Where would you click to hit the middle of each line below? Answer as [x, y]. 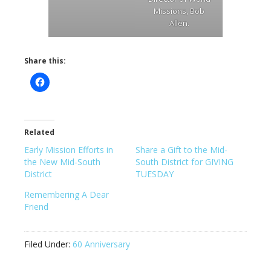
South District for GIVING [184, 162]
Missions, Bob [179, 11]
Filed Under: [48, 244]
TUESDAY [155, 174]
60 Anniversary [101, 244]
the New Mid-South [62, 162]
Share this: [45, 61]
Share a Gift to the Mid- [181, 150]
